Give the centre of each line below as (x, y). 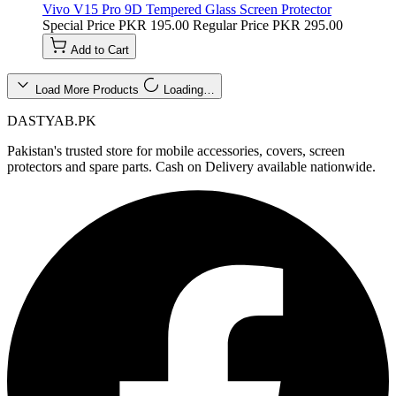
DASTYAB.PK (52, 120)
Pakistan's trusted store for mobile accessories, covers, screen (176, 150)
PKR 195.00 (154, 25)
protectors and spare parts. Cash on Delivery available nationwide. (191, 166)
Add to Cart (100, 49)
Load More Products (89, 89)
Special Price (79, 25)
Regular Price (231, 25)
